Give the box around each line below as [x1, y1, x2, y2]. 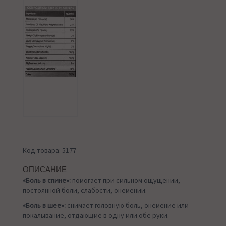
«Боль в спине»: [23, 176, 71, 185]
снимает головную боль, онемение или [66, 201, 189, 210]
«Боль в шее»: [23, 201, 66, 210]
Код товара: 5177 [23, 146, 76, 155]
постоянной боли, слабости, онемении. [23, 186, 147, 195]
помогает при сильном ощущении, [71, 176, 180, 185]
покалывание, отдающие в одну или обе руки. [23, 211, 169, 220]
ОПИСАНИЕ [23, 165, 67, 174]
